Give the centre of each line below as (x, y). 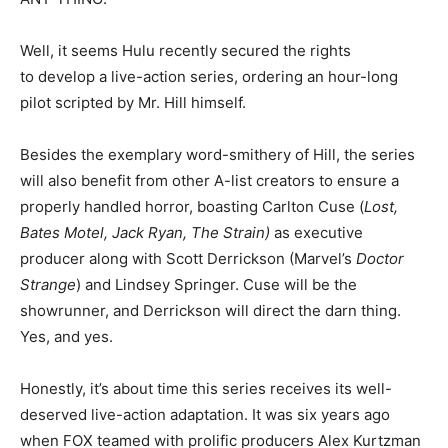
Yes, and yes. (66, 336)
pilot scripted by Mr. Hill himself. (133, 102)
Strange (48, 284)
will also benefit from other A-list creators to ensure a (209, 180)
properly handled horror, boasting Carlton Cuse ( (192, 206)
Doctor (380, 258)
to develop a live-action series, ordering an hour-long (209, 76)
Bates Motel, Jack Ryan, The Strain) (147, 232)
